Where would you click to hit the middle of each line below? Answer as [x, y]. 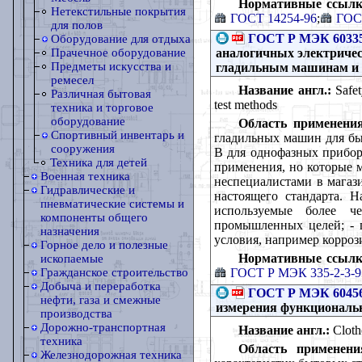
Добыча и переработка [101, 286]
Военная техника [85, 176]
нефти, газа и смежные [101, 300]
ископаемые [72, 259]
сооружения [83, 149]
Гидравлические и [88, 190]
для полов [77, 25]
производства [76, 314]
